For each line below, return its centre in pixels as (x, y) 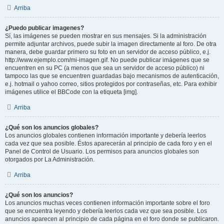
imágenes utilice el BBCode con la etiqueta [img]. (71, 92)
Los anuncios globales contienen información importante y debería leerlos (105, 135)
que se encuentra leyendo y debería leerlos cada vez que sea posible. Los (106, 211)
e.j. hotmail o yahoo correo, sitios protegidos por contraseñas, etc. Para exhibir (111, 84)
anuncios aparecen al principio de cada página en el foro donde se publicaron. (112, 219)
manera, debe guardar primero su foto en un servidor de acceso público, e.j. (108, 52)
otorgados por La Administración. (50, 159)
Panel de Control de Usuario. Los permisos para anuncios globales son (102, 151)
